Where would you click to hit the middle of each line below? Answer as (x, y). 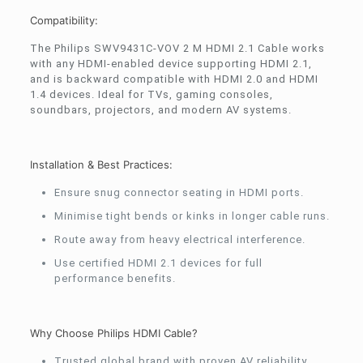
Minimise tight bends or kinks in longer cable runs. (192, 216)
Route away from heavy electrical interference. (179, 239)
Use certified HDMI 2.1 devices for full (158, 263)
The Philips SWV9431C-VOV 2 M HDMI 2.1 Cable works (177, 48)
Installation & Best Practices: (101, 164)
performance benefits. (115, 278)
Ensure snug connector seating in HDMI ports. (179, 192)
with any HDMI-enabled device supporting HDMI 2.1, (171, 63)
